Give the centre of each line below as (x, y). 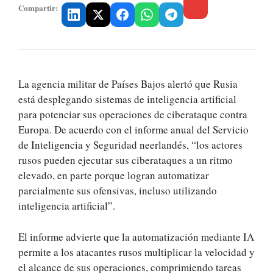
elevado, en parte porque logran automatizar (114, 175)
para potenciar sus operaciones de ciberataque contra (133, 115)
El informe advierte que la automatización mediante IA (136, 236)
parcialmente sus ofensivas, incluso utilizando (118, 191)
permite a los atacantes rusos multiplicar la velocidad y (136, 252)
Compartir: (38, 7)
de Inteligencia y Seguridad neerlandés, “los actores (130, 145)
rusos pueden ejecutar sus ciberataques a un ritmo (126, 160)
